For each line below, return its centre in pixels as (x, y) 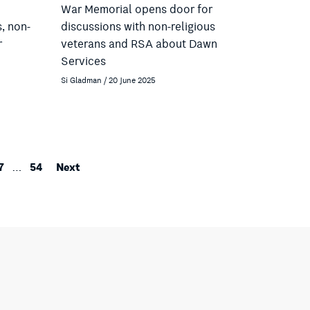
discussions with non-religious (138, 27)
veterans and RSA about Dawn (139, 44)
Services (83, 61)
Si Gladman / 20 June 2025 (108, 80)
